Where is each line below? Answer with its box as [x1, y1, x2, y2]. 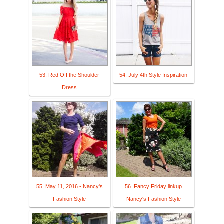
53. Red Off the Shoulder [39, 72, 99, 78]
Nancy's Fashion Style [126, 196, 181, 202]
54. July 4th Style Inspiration [119, 72, 187, 78]
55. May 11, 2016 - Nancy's [36, 183, 103, 190]
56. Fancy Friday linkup [125, 183, 182, 190]
